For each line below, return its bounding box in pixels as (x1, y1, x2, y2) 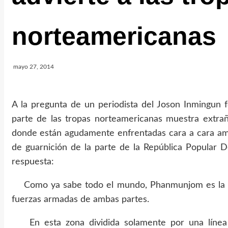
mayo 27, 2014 (13, 64, 54, 70)
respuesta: (11, 157, 54, 166)
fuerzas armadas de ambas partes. (11, 195, 149, 204)
